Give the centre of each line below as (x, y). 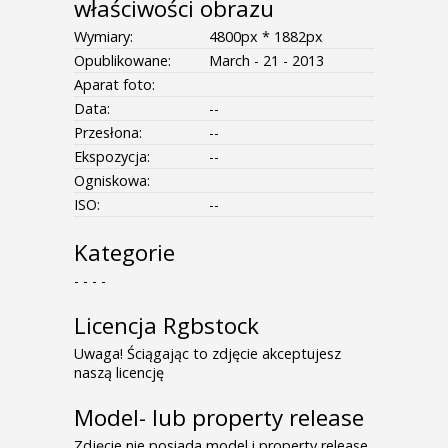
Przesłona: (108, 132)
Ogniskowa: (112, 180)
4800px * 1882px (266, 36)
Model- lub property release (219, 417)
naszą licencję (119, 372)
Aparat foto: (114, 84)
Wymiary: (103, 36)
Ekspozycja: (112, 156)
